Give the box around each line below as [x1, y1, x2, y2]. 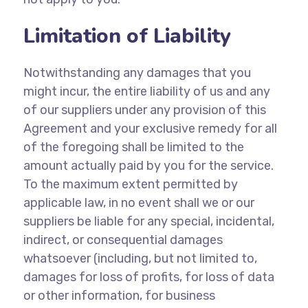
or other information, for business [23, 288, 215, 303]
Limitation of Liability [23, 22, 231, 50]
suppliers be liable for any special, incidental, [23, 214, 274, 229]
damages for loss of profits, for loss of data [23, 269, 274, 285]
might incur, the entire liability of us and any [23, 84, 270, 99]
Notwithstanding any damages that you [23, 65, 251, 80]
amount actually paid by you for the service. [23, 158, 274, 173]
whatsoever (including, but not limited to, [23, 251, 257, 266]
